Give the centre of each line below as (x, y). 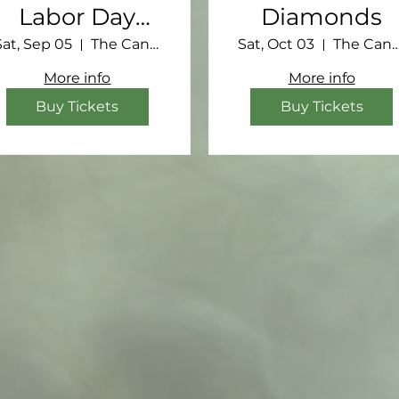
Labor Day (77, 17)
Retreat (77, 45)
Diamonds (322, 17)
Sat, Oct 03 (276, 45)
